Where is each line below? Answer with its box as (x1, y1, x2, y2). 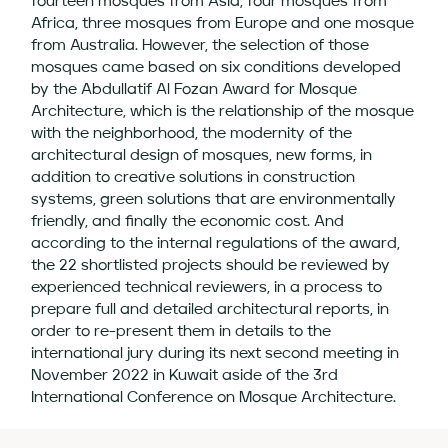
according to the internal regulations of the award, (31, 236, 401, 252)
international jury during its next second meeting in (31, 346, 400, 362)
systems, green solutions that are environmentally (31, 192, 397, 208)
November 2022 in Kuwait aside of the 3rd (31, 368, 339, 384)
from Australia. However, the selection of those (31, 38, 370, 54)
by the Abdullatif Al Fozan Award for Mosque (31, 82, 358, 98)
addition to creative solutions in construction (31, 170, 356, 186)
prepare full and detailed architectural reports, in (31, 302, 390, 318)
